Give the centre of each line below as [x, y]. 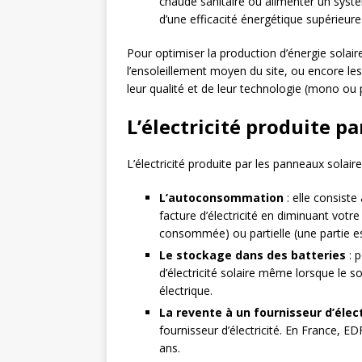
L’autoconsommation [221, 198]
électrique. [186, 290]
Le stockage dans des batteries [253, 255]
